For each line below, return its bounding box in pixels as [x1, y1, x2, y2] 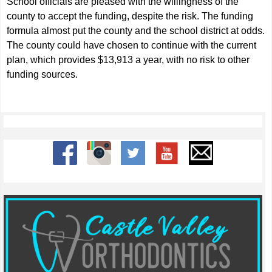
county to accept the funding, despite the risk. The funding [7, 11, 254, 21]
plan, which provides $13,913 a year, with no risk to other [7, 55, 250, 65]
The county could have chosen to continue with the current [7, 40, 257, 50]
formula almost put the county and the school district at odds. [7, 25, 265, 36]
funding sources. [7, 69, 78, 80]
